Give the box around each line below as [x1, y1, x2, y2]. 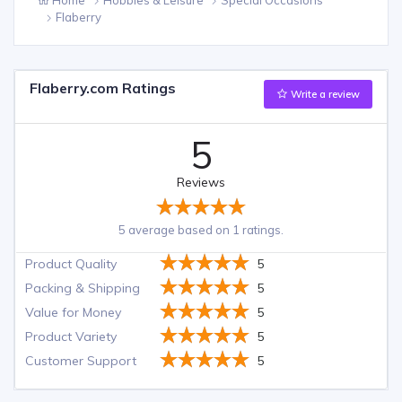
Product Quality [25, 255, 118, 272]
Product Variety [25, 328, 118, 345]
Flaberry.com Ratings [30, 79, 177, 98]
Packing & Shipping [25, 279, 141, 296]
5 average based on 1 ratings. [118, 222, 284, 237]
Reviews [177, 173, 225, 190]
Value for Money [25, 303, 122, 320]
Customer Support [25, 352, 137, 369]
